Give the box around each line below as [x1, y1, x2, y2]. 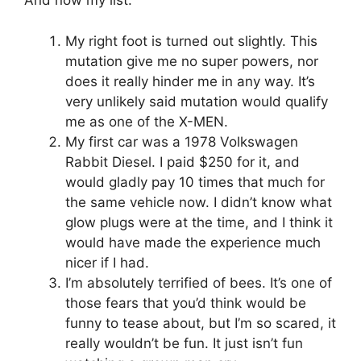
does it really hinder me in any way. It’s [65, 73, 315, 89]
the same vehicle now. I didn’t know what [65, 193, 332, 210]
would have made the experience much [65, 234, 321, 251]
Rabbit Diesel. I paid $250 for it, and [65, 153, 300, 170]
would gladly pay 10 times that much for [65, 173, 325, 190]
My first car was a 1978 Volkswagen [65, 133, 298, 150]
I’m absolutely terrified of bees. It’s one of [65, 274, 332, 291]
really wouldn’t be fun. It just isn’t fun [65, 334, 303, 351]
